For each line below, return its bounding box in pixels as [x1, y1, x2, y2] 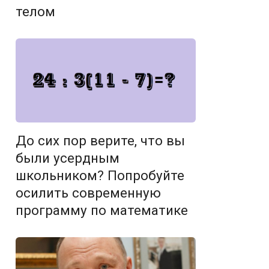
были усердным [16, 150, 119, 166]
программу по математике [16, 202, 188, 219]
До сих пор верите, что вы [16, 133, 185, 149]
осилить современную [16, 185, 161, 201]
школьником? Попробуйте [16, 168, 184, 184]
